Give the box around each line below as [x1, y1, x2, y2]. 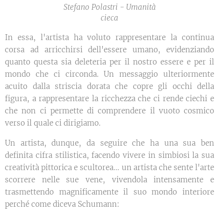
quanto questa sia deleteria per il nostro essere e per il [5, 57, 214, 66]
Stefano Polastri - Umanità [63, 2, 156, 12]
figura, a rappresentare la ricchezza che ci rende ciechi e [5, 93, 214, 103]
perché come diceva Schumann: [5, 199, 121, 209]
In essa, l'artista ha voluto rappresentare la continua [5, 32, 214, 42]
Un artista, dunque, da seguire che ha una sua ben [5, 138, 214, 148]
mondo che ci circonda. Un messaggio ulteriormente [5, 69, 214, 79]
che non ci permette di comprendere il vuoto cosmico [5, 106, 214, 115]
